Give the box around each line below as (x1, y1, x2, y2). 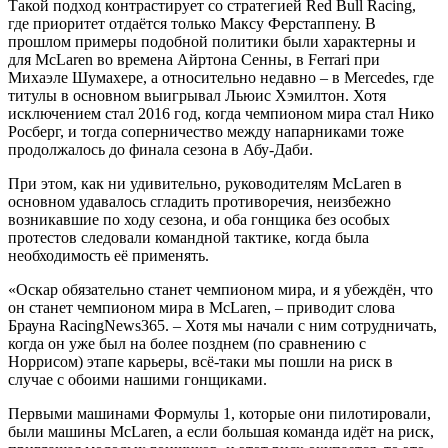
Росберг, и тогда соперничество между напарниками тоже (8, 123, 404, 141)
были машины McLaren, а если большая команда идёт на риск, (8, 423, 434, 441)
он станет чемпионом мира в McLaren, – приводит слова (8, 299, 395, 317)
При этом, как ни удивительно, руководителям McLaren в (8, 175, 402, 193)
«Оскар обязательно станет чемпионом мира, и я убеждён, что (8, 281, 433, 299)
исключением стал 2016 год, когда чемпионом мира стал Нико (8, 105, 434, 123)
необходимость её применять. (8, 247, 213, 265)
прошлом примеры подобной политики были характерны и (8, 33, 416, 51)
